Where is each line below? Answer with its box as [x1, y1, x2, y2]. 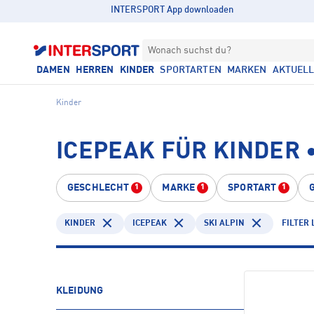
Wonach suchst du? [148, 46, 231, 55]
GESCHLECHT [67, 183, 130, 193]
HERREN [75, 65, 114, 75]
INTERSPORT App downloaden [111, 6, 234, 15]
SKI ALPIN [204, 219, 245, 228]
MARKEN [226, 65, 267, 75]
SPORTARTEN [160, 65, 221, 75]
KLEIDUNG [56, 286, 104, 296]
